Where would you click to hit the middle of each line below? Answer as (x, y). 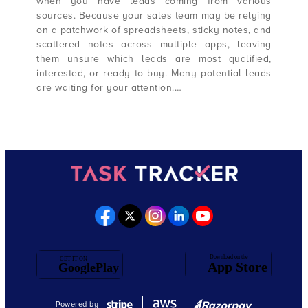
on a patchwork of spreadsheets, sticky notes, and (154, 30)
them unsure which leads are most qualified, (154, 59)
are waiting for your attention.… (109, 88)
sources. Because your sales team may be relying (154, 16)
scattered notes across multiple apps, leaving (154, 45)
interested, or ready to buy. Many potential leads (154, 74)
